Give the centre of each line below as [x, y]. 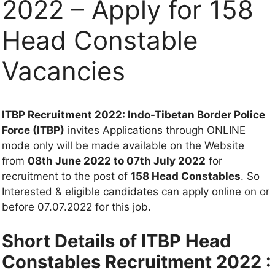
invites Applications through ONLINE [155, 130]
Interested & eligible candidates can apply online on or [136, 192]
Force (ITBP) [33, 130]
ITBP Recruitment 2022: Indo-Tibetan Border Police [134, 115]
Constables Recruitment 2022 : [137, 261]
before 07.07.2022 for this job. [76, 207]
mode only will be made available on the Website [123, 145]
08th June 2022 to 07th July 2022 [117, 161]
